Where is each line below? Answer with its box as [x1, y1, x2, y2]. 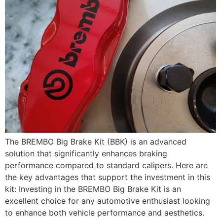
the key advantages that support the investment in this [5, 172, 210, 183]
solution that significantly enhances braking [5, 148, 167, 159]
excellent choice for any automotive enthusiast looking [5, 196, 210, 206]
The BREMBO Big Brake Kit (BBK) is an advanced [5, 137, 186, 147]
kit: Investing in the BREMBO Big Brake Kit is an [5, 184, 181, 194]
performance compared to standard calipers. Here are [5, 160, 208, 171]
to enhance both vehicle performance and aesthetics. [5, 208, 204, 218]
